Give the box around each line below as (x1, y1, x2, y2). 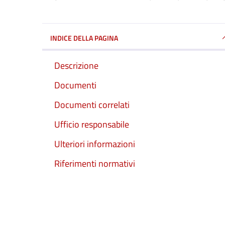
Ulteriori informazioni (54, 137, 135, 151)
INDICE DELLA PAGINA (50, 32, 118, 43)
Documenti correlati (54, 98, 130, 111)
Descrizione (54, 59, 98, 72)
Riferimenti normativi (54, 157, 135, 170)
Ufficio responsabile (54, 118, 129, 131)
